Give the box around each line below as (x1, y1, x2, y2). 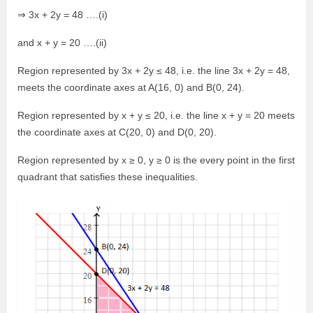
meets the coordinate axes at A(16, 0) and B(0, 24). (17, 82, 245, 94)
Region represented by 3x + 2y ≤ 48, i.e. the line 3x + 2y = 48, (17, 65, 290, 77)
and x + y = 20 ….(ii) (17, 37, 107, 49)
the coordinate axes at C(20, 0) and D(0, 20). (17, 126, 217, 138)
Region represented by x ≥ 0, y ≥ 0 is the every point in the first (17, 154, 295, 166)
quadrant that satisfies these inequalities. (17, 171, 198, 183)
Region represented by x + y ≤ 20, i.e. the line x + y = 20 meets (17, 110, 295, 122)
